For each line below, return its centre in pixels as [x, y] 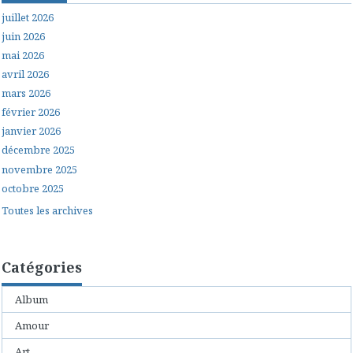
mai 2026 [23, 55]
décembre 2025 [38, 150]
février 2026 [31, 112]
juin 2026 [23, 36]
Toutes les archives [47, 210]
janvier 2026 [31, 131]
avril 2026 [25, 74]
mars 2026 [26, 93]
